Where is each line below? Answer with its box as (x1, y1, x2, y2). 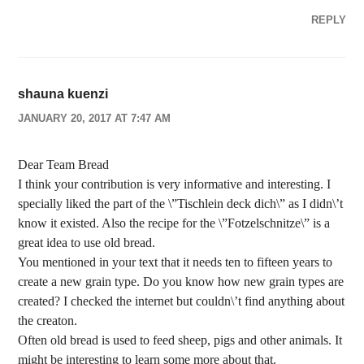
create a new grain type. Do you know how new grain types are (18, 275, 344, 288)
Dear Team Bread (18, 158, 110, 171)
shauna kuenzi (18, 87, 109, 101)
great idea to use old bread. (18, 236, 156, 249)
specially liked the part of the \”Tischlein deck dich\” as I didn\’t (18, 197, 344, 210)
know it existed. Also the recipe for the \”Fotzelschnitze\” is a (18, 216, 331, 230)
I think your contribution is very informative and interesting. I (18, 177, 331, 191)
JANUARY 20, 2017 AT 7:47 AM (18, 112, 171, 124)
